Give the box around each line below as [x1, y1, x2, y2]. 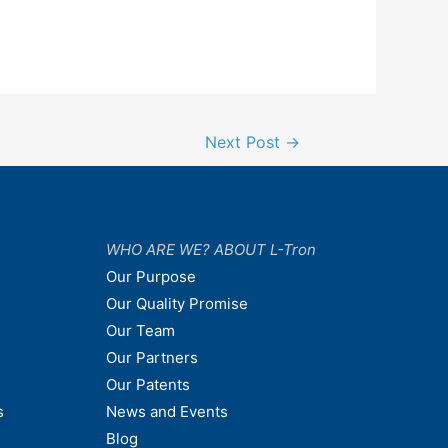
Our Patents [106, 374, 190, 394]
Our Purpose [106, 266, 196, 286]
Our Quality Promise [106, 293, 248, 313]
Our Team [106, 320, 175, 340]
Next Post [205, 133, 286, 153]
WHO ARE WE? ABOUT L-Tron [106, 239, 316, 259]
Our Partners [106, 347, 198, 367]
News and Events [106, 401, 228, 421]
